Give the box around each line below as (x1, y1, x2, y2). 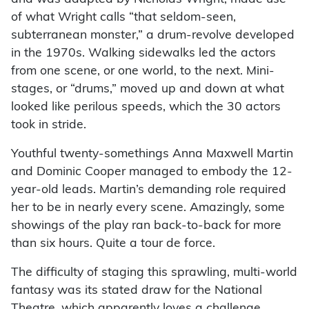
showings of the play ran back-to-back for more (11, 220, 281, 232)
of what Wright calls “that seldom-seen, (11, 12, 236, 24)
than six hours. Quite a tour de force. (11, 238, 215, 250)
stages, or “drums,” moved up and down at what (11, 83, 284, 96)
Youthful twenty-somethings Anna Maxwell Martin (11, 148, 293, 161)
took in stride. (11, 119, 86, 132)
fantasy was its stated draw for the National (11, 285, 262, 297)
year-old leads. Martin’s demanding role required (11, 184, 286, 197)
